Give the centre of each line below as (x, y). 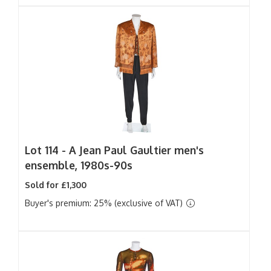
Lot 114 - (47, 150)
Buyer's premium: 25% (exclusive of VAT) (105, 203)
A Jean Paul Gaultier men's (136, 150)
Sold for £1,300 (56, 185)
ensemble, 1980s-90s (79, 165)
